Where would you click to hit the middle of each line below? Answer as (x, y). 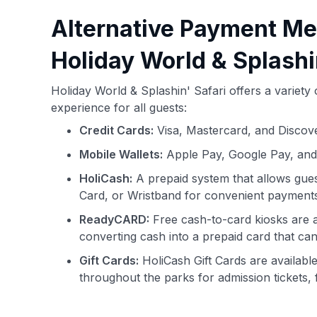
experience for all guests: (119, 108)
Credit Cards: (116, 130)
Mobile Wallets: (121, 154)
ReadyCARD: (114, 219)
